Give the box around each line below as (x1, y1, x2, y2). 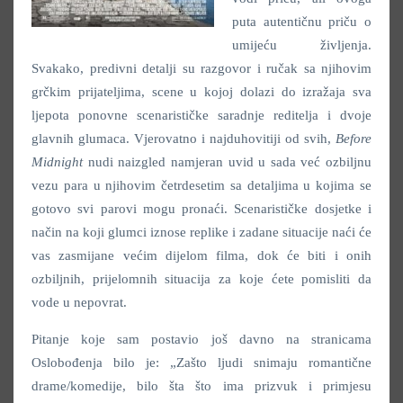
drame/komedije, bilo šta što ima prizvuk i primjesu (31, 378, 372, 393)
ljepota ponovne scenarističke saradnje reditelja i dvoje (31, 107, 372, 122)
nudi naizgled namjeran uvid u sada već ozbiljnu (83, 154, 372, 169)
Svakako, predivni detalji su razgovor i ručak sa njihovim (31, 60, 372, 76)
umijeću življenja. (232, 37, 372, 52)
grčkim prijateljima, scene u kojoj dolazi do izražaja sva (31, 84, 372, 99)
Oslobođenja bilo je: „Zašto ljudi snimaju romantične (31, 354, 372, 370)
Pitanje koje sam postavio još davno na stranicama (31, 331, 372, 346)
